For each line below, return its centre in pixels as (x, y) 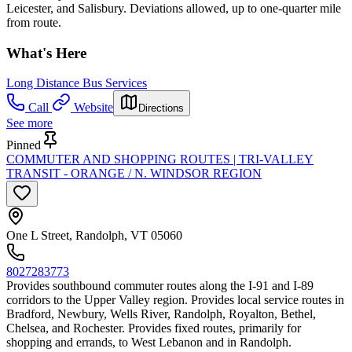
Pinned (24, 145)
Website (93, 108)
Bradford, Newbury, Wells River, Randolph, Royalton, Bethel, (161, 314)
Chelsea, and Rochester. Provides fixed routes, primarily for (154, 328)
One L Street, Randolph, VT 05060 (94, 236)
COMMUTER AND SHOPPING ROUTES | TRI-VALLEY (160, 159)
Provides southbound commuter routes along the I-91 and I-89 (160, 286)
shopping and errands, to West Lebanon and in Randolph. (149, 343)
